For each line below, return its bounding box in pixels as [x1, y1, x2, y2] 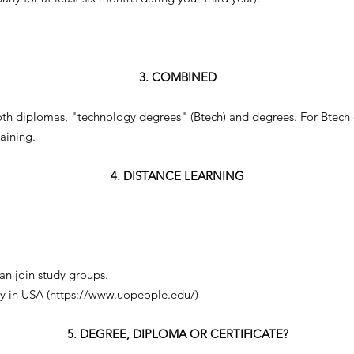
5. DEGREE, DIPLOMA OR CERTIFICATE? [66, 326, 288, 341]
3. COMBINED [138, 70, 217, 85]
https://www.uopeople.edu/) [50, 287, 198, 302]
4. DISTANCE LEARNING [111, 168, 244, 183]
